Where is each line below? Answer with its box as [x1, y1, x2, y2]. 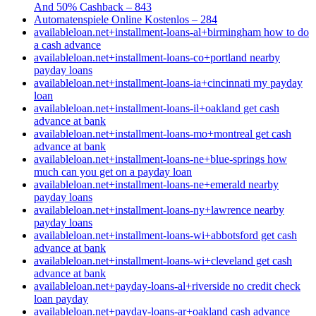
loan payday [34, 292, 88, 305]
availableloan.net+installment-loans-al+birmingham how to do [34, 25, 309, 38]
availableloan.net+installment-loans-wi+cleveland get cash [34, 254, 292, 267]
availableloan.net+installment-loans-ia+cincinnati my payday [34, 76, 303, 89]
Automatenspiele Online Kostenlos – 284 [34, 13, 217, 25]
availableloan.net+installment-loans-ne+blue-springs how [34, 152, 287, 165]
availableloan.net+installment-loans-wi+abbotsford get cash [34, 229, 297, 241]
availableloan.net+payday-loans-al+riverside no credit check [34, 279, 300, 292]
